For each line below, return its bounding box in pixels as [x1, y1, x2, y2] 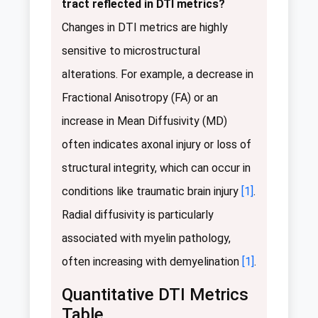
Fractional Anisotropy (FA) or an [62, 90, 218, 104]
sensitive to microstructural [62, 43, 200, 57]
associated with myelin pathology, [62, 231, 231, 245]
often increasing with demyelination [62, 254, 242, 268]
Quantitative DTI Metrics [62, 284, 248, 305]
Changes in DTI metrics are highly [62, 20, 228, 34]
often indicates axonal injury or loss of [62, 137, 251, 151]
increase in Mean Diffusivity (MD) [62, 114, 227, 128]
